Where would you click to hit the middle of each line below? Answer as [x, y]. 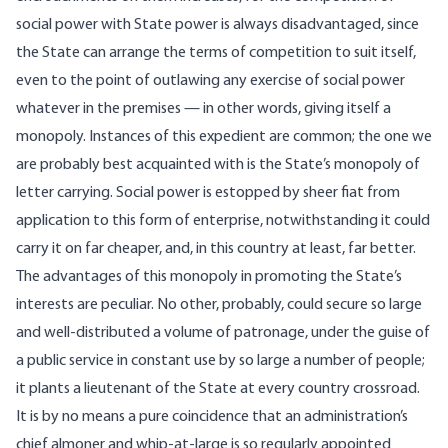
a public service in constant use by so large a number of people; [220, 361]
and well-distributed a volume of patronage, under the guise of [223, 333]
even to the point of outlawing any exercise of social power [210, 81]
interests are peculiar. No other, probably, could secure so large [219, 305]
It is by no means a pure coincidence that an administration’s [212, 417]
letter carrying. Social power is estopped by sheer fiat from [208, 193]
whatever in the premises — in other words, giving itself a [203, 109]
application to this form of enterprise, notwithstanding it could [223, 221]
